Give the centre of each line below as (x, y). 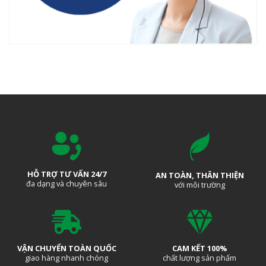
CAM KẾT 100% (199, 248)
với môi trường (199, 184)
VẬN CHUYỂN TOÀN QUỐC (66, 248)
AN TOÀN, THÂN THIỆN (199, 175)
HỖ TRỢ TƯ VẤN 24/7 (66, 174)
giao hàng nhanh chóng (66, 257)
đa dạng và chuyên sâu (66, 184)
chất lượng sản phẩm (199, 258)
